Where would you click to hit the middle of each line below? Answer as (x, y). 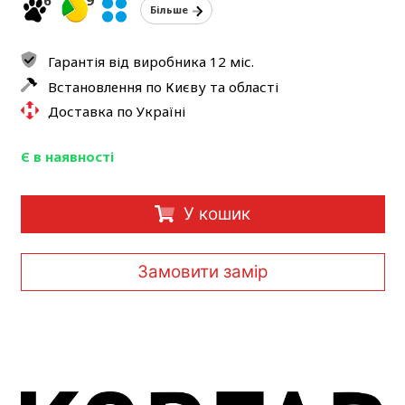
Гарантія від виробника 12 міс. (151, 62)
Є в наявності (67, 157)
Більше (169, 10)
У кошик (217, 213)
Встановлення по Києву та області (163, 87)
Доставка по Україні (116, 112)
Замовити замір (202, 272)
